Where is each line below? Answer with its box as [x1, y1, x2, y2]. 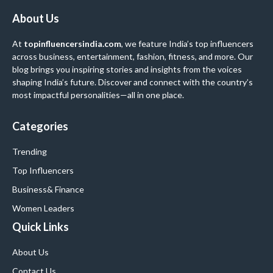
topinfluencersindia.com [24, 38, 121, 49]
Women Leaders [12, 203, 74, 214]
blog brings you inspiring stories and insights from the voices [12, 64, 242, 75]
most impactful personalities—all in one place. [12, 90, 184, 101]
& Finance [47, 184, 84, 195]
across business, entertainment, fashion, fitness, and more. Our [12, 51, 253, 62]
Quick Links [12, 220, 69, 234]
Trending [12, 146, 47, 157]
